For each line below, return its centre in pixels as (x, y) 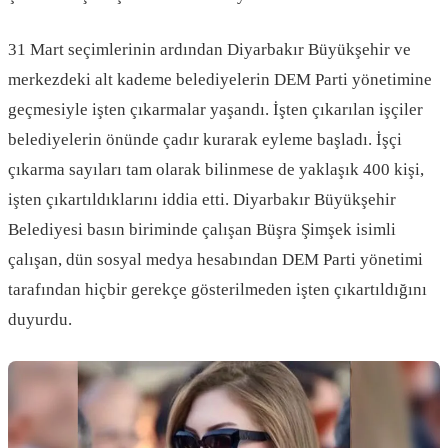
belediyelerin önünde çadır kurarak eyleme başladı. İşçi (205, 140)
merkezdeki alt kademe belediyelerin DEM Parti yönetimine (220, 80)
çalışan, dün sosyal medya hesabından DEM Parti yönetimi (215, 260)
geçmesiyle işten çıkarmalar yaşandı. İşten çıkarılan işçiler (215, 110)
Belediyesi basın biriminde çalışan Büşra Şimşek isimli (202, 230)
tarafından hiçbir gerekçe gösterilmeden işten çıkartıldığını (217, 290)
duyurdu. (40, 320)
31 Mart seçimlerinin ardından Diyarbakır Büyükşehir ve (209, 50)
